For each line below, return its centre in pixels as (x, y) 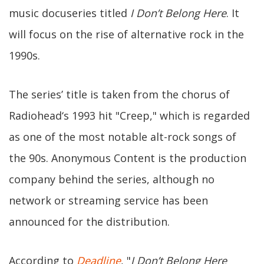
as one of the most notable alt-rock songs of (123, 137)
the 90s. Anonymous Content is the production (128, 158)
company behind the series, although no (112, 179)
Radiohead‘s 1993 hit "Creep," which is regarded (129, 115)
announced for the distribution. (89, 222)
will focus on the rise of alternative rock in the (126, 34)
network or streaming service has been (108, 200)
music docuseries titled (70, 13)
